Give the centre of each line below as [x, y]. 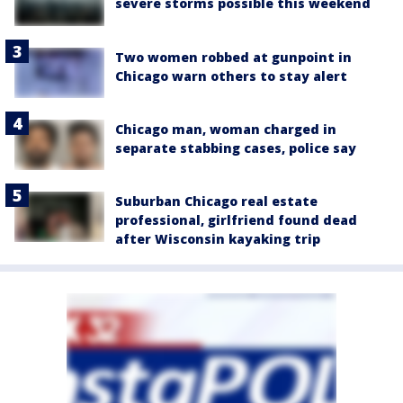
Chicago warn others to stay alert [231, 76]
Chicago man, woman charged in [226, 129]
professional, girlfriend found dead [236, 220]
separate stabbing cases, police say [236, 148]
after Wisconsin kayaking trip [218, 239]
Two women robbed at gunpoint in [233, 57]
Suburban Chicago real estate [216, 201]
